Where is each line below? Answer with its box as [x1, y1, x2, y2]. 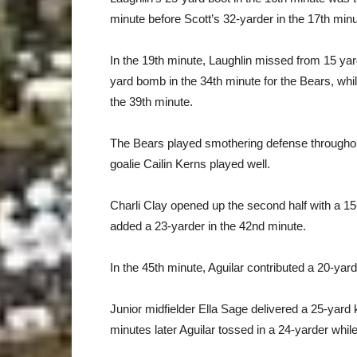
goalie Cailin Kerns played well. [110, 157, 270, 171]
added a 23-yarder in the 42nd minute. [110, 219, 306, 233]
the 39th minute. [110, 95, 193, 108]
